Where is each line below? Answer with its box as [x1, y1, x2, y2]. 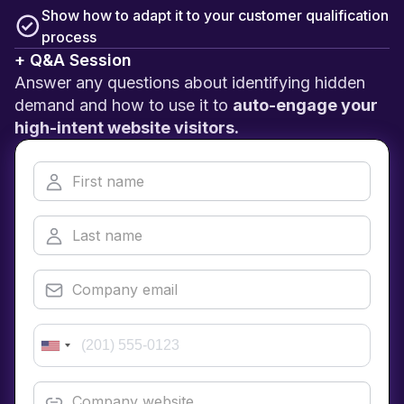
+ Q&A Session [14, 50, 132, 70]
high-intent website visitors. [14, 118, 239, 138]
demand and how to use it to [14, 96, 233, 115]
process [41, 28, 96, 47]
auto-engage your [233, 96, 378, 115]
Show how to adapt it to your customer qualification [41, 6, 389, 25]
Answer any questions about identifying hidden [14, 73, 365, 93]
